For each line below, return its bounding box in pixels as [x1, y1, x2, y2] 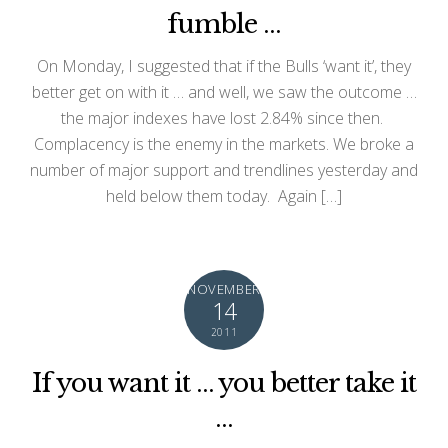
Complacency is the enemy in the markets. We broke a [34, 132, 414, 155]
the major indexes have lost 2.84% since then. [61, 106, 387, 129]
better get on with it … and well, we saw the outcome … [31, 80, 417, 103]
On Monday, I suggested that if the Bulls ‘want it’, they [37, 54, 411, 77]
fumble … [167, 8, 281, 41]
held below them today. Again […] [106, 184, 342, 207]
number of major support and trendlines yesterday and [30, 158, 418, 181]
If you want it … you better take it [31, 366, 417, 399]
